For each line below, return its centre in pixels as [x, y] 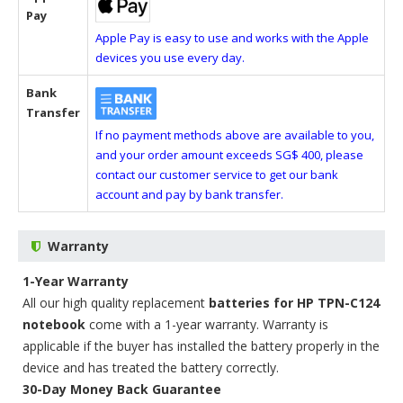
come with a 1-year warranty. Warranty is [207, 324]
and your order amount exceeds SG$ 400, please [229, 155]
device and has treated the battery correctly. [151, 367]
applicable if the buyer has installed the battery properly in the [201, 346]
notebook [54, 324]
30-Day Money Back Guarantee [122, 389]
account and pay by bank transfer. [189, 194]
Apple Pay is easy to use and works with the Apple [232, 38]
